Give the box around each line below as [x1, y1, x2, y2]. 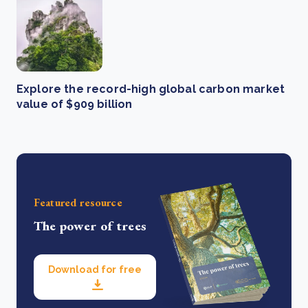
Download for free [47, 263, 142, 275]
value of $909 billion [16, 98, 133, 111]
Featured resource [34, 195, 122, 210]
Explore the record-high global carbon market [16, 82, 285, 96]
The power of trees [34, 217, 146, 234]
